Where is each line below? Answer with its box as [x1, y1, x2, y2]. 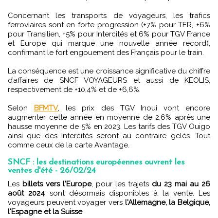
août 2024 [8, 189, 45, 198]
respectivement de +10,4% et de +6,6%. [8, 85, 141, 94]
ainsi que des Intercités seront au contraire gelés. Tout [8, 131, 210, 140]
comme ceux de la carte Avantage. [8, 141, 129, 149]
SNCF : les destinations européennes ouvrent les [8, 158, 184, 166]
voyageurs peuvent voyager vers [8, 198, 125, 207]
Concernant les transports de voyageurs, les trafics [8, 11, 210, 20]
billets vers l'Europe [22, 180, 91, 188]
